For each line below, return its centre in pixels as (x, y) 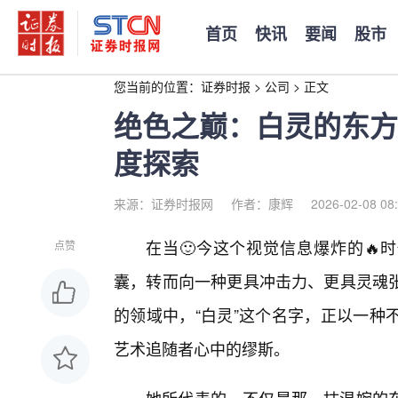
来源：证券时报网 (163, 203)
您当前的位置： (157, 86)
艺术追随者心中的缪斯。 (202, 348)
